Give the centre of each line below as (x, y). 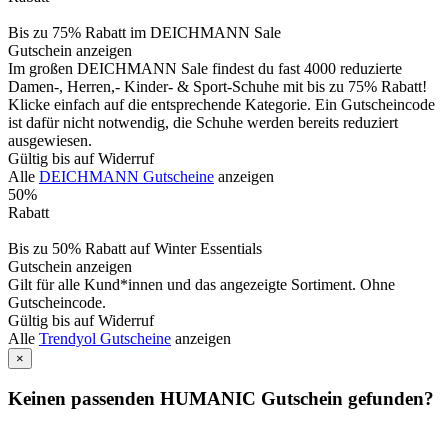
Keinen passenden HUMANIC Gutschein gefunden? (221, 399)
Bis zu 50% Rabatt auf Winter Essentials (135, 249)
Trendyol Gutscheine (105, 339)
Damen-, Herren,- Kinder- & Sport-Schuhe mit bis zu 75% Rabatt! (217, 87)
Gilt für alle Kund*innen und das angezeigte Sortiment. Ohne (201, 285)
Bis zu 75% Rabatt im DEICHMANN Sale (144, 33)
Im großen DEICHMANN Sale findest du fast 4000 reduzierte (205, 69)
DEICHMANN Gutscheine (126, 177)
